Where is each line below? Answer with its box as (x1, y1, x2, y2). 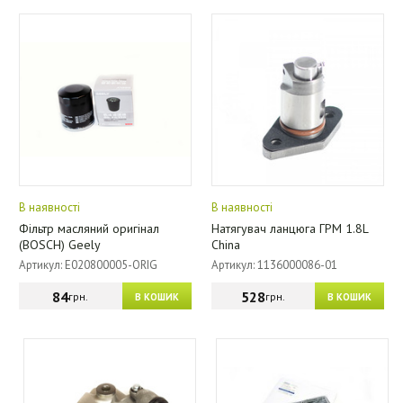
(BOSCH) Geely (18, 237, 101, 253)
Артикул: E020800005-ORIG (18, 257, 157, 273)
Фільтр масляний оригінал (18, 220, 159, 237)
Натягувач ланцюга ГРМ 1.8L (210, 220, 368, 237)
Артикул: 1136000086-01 (210, 257, 337, 273)
